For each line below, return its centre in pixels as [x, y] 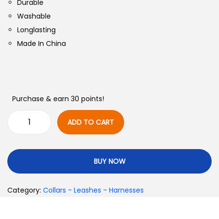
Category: [25, 190]
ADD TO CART [91, 122]
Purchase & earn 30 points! [58, 99]
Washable [34, 16]
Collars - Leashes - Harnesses [93, 190]
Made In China [42, 44]
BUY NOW [109, 162]
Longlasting [36, 30]
